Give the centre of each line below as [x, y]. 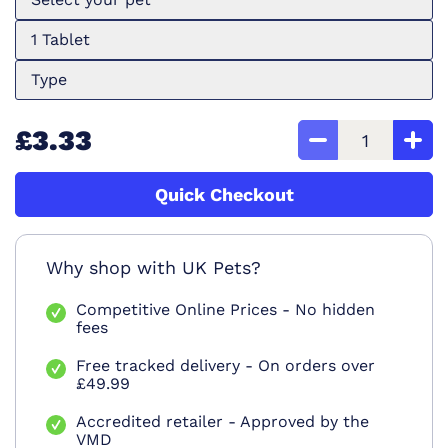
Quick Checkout [224, 195]
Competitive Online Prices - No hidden [225, 310]
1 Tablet [60, 40]
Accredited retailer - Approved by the [222, 422]
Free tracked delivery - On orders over [225, 366]
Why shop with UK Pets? [153, 268]
